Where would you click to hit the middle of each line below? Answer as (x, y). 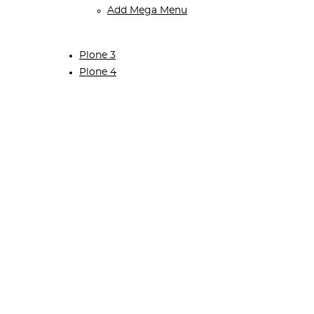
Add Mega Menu (147, 11)
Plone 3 (97, 56)
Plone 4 (98, 73)
